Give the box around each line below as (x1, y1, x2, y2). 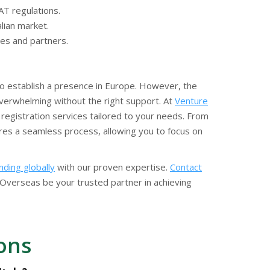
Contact (170, 161, 202, 174)
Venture (175, 95, 208, 107)
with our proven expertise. (55, 161, 170, 174)
